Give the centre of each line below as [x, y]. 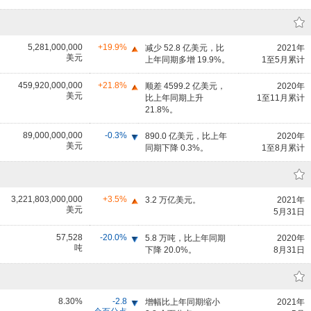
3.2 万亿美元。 [173, 200]
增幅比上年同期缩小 [183, 302]
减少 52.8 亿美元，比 [185, 48]
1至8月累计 [283, 148]
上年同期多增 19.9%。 [187, 60]
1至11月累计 [281, 98]
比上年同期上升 [174, 98]
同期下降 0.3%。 [177, 148]
